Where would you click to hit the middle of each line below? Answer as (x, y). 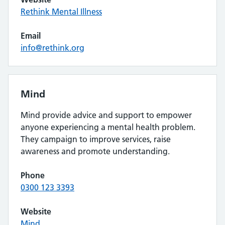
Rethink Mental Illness (61, 12)
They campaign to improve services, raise (96, 139)
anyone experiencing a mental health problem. (108, 127)
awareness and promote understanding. (95, 151)
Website (36, 211)
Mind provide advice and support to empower (106, 115)
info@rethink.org (52, 48)
